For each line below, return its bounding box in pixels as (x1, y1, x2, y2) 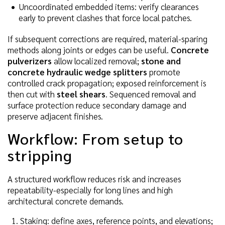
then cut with (8, 88, 57, 99)
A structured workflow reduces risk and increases (8, 173, 181, 184)
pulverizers (8, 55, 52, 66)
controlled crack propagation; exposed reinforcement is (8, 77, 206, 88)
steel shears (57, 88, 105, 99)
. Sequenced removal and (105, 88, 196, 99)
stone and (141, 55, 181, 66)
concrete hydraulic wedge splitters (8, 66, 147, 77)
